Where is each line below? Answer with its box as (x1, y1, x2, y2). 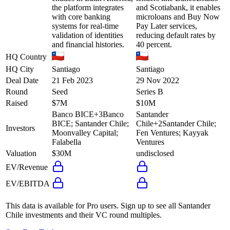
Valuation (6, 149, 36, 158)
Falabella (52, 138, 81, 147)
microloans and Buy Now (136, 12, 220, 22)
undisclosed (136, 149, 174, 158)
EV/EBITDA (6, 179, 50, 188)
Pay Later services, (136, 22, 197, 31)
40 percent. (136, 40, 172, 49)
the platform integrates (52, 3, 124, 12)
